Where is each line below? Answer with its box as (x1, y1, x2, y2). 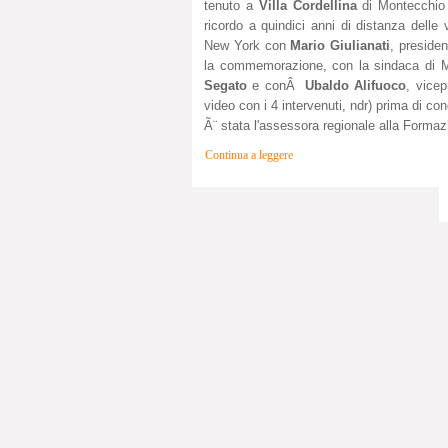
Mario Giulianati (290, 37, 390, 53)
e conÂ (247, 77, 306, 93)
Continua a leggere (205, 148, 293, 162)
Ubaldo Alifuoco (305, 77, 407, 93)
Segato (204, 77, 247, 93)
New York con (204, 37, 291, 53)
